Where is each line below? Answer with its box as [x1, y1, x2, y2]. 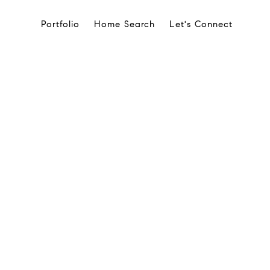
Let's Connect [169, 19, 233, 30]
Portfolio [41, 19, 80, 30]
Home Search [94, 19, 155, 30]
